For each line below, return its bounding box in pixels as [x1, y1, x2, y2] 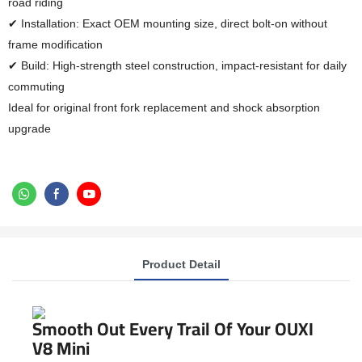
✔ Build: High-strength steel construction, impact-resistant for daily [8, 59, 347, 72]
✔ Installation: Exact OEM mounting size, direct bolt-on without [8, 17, 327, 30]
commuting [8, 80, 65, 93]
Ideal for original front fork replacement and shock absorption [8, 101, 320, 114]
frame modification [8, 38, 103, 51]
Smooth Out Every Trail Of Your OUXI [32, 312, 314, 347]
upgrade [8, 122, 51, 135]
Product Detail [141, 257, 221, 271]
